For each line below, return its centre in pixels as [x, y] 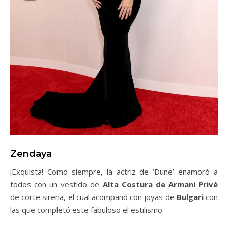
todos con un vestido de [56, 184]
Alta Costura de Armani [149, 184]
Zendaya [31, 153]
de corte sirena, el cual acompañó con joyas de [93, 197]
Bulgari [191, 197]
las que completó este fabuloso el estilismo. [87, 209]
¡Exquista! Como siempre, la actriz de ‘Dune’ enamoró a [114, 171]
